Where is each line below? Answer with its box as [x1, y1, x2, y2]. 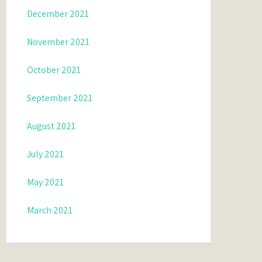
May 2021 [27, 176, 64, 188]
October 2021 [27, 64, 81, 76]
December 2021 [27, 8, 89, 20]
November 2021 [27, 36, 90, 48]
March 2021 [27, 204, 73, 216]
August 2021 [27, 120, 76, 132]
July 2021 [27, 148, 64, 160]
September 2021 [27, 92, 93, 104]
